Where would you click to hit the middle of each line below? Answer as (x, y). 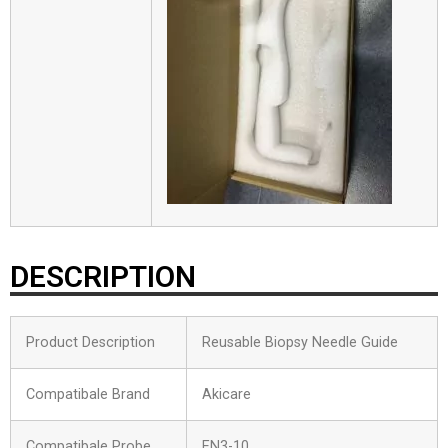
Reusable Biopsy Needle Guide (300, 342)
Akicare (226, 394)
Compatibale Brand (88, 394)
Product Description (90, 342)
